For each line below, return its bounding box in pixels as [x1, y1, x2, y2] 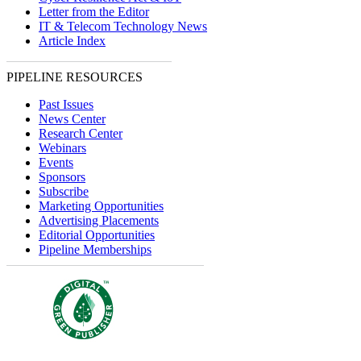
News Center [39, 112, 106, 126]
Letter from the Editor [39, 5, 149, 19]
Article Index [39, 34, 106, 48]
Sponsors [39, 170, 85, 184]
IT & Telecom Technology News [39, 19, 207, 33]
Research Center [39, 127, 122, 140]
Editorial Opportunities [39, 228, 155, 242]
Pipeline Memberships [39, 243, 151, 256]
